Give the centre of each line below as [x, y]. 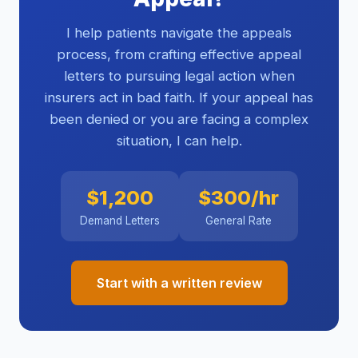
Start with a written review [179, 283]
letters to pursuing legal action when [179, 76]
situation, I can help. [179, 141]
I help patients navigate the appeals [179, 33]
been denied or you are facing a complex [179, 119]
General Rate [238, 221]
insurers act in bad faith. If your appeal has [179, 98]
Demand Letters [119, 221]
